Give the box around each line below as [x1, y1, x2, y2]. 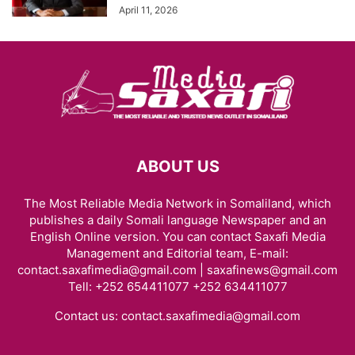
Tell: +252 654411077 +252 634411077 [67, 279, 288, 294]
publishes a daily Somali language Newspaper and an [29, 212, 326, 227]
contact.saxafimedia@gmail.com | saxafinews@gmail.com [17, 262, 338, 277]
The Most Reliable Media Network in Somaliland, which [24, 196, 331, 211]
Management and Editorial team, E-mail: [67, 246, 288, 261]
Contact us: [55, 308, 121, 323]
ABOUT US [136, 157, 219, 176]
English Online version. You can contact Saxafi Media [29, 229, 326, 244]
